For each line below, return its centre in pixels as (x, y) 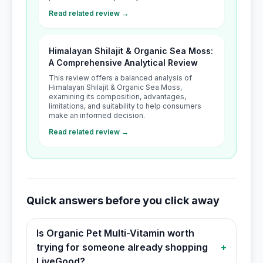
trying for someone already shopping (122, 247)
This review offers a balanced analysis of (120, 78)
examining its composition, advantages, (117, 97)
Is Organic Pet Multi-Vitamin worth (115, 233)
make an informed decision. (97, 115)
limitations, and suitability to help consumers (125, 106)
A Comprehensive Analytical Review (123, 63)
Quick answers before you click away (123, 200)
